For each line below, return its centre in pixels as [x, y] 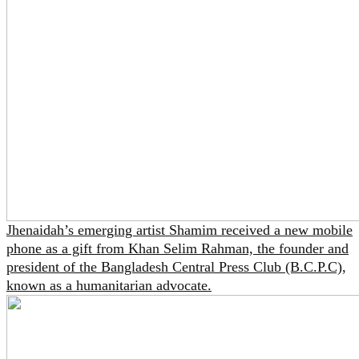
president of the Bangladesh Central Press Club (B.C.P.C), [176, 267]
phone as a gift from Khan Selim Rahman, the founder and [177, 248]
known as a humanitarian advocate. [109, 285]
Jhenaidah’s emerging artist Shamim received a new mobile [179, 230]
